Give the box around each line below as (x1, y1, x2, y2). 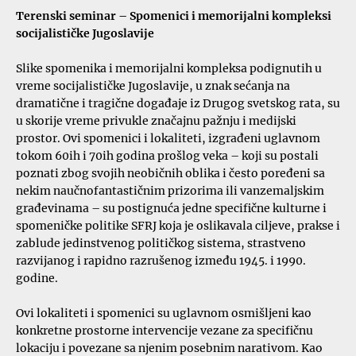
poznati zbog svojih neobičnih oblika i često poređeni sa (16, 165, 325, 181)
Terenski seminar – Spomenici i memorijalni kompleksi (16, 7, 331, 23)
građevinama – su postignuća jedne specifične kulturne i (16, 200, 327, 216)
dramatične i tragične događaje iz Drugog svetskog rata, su (16, 95, 340, 111)
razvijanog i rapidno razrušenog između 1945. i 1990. (16, 253, 306, 269)
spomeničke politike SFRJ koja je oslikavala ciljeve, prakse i (16, 218, 340, 234)
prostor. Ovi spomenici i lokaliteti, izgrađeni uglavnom (16, 130, 320, 146)
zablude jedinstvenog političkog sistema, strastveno (16, 235, 306, 251)
